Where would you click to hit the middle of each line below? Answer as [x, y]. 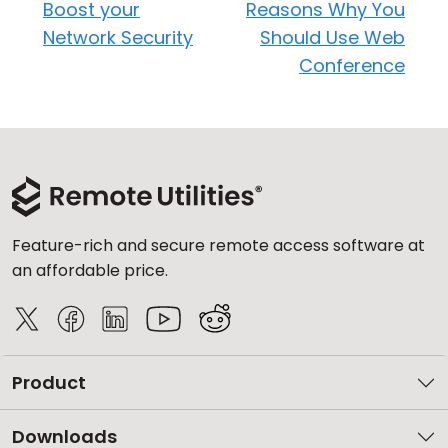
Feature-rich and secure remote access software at [218, 245]
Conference [352, 65]
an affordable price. [90, 270]
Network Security [118, 37]
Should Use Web [332, 37]
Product [49, 382]
